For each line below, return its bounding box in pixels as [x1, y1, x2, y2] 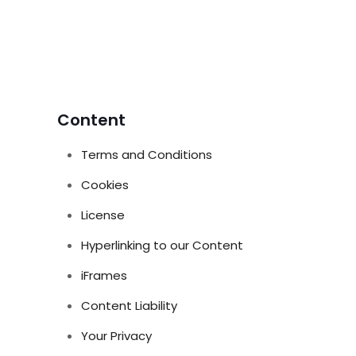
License [81, 207, 125, 223]
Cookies [81, 176, 129, 193]
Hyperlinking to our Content [81, 237, 243, 253]
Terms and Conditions [81, 146, 212, 163]
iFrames [81, 267, 127, 284]
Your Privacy [81, 327, 152, 344]
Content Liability [81, 297, 177, 314]
